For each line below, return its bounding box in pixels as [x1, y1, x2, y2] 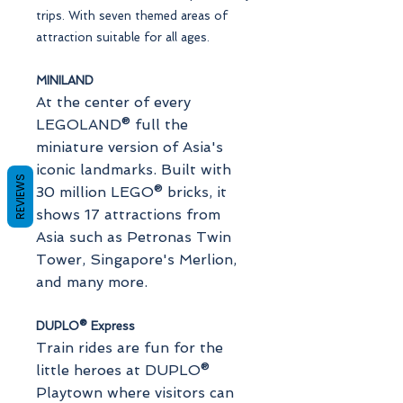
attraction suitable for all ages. [36, 30, 210, 44]
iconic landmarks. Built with [36, 160, 231, 178]
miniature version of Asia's [36, 138, 223, 156]
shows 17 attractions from [36, 205, 220, 223]
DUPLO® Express [36, 318, 135, 333]
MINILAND [36, 73, 94, 87]
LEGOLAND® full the [36, 115, 188, 133]
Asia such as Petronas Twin [36, 228, 231, 246]
